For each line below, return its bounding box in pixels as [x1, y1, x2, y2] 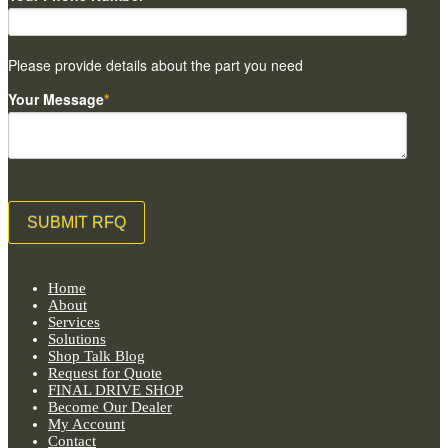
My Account [48, 416, 125, 432]
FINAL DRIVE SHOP [48, 382, 183, 398]
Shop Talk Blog [48, 348, 145, 364]
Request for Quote [48, 365, 162, 381]
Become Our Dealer [48, 399, 172, 415]
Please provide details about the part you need [8, 55, 303, 75]
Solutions [48, 331, 106, 347]
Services [48, 314, 100, 330]
